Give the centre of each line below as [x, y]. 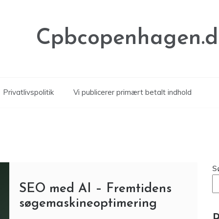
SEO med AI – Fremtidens [95, 189]
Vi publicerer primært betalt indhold [132, 92]
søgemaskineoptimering [88, 204]
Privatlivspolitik [28, 92]
